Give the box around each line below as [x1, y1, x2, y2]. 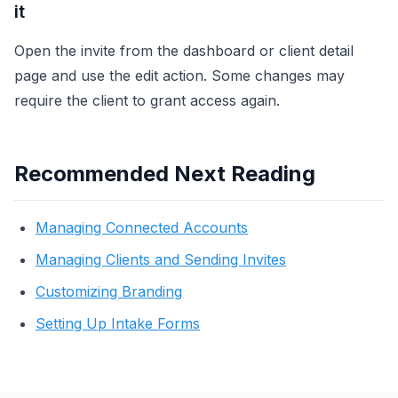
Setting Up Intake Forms [36, 314, 200, 333]
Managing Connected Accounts [36, 219, 248, 237]
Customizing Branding [36, 283, 182, 301]
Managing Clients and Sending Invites [36, 251, 286, 269]
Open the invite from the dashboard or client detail [14, 42, 354, 60]
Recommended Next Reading [14, 161, 315, 187]
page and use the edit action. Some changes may [14, 67, 345, 85]
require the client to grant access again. [14, 92, 280, 110]
